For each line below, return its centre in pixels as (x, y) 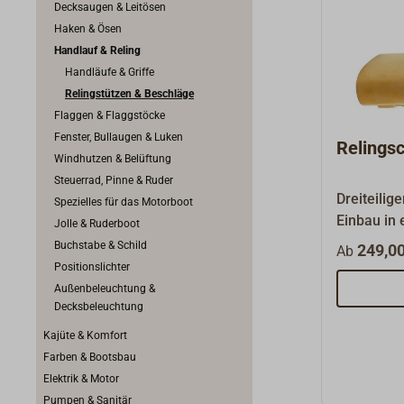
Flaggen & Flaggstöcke (110, 115)
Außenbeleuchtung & (105, 289)
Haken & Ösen (88, 29)
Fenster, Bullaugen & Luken (119, 137)
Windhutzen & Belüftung (113, 159)
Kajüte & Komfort (85, 335)
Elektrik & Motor (81, 379)
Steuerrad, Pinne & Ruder (114, 180)
